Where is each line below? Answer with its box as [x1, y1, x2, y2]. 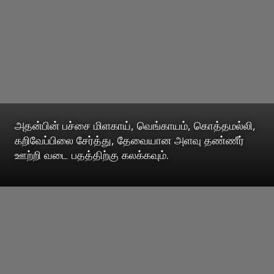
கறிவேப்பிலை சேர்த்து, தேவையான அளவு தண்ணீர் [15, 132, 244, 147]
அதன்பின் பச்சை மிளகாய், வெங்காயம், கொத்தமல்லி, [15, 117, 256, 133]
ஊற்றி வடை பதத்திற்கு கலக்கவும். [15, 147, 169, 162]
